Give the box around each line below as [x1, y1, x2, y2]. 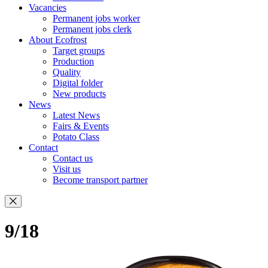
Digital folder [53, 77, 103, 88]
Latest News [53, 109, 100, 120]
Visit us [53, 163, 81, 174]
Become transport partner [53, 174, 148, 185]
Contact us [53, 153, 93, 163]
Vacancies [29, 2, 66, 13]
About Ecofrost [29, 34, 87, 45]
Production [53, 56, 94, 66]
